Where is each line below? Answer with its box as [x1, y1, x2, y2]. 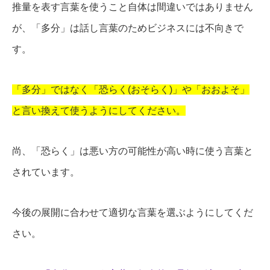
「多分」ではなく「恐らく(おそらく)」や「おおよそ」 [12, 84, 250, 95]
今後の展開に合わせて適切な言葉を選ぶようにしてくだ [12, 207, 253, 218]
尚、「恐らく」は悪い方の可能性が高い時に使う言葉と [12, 145, 253, 156]
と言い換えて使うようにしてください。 [12, 105, 186, 116]
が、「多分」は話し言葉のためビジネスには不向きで [12, 22, 243, 33]
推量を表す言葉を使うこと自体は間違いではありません [12, 1, 253, 12]
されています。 [12, 166, 80, 177]
